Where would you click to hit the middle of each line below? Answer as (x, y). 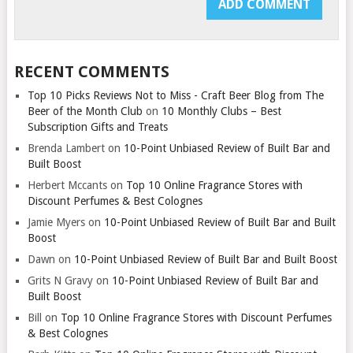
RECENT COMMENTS (91, 71)
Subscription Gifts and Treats (97, 126)
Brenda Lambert (66, 148)
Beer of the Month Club (85, 111)
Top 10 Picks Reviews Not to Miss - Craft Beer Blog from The (175, 95)
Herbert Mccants (67, 185)
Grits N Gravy (60, 280)
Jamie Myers (56, 222)
